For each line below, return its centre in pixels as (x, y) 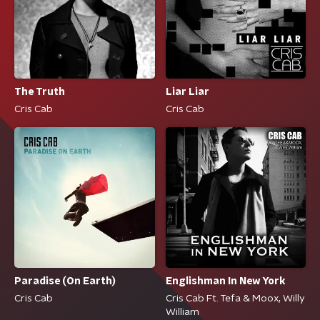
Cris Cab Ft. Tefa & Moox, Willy (235, 299)
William (182, 312)
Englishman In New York (225, 282)
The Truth (40, 92)
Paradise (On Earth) (65, 282)
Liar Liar (187, 92)
